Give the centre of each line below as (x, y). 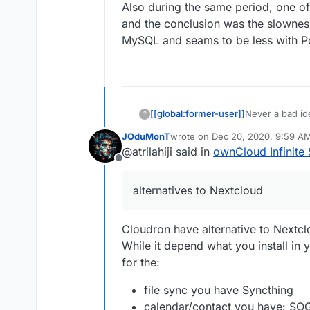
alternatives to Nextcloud (198, 190)
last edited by (198, 142)
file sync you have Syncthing (219, 290)
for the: (141, 262)
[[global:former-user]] (198, 113)
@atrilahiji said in (167, 152)
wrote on (191, 136)
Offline (135, 165)
